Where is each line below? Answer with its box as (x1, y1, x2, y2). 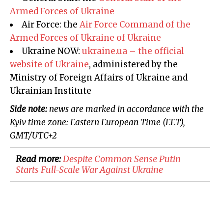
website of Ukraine (10, 59, 89, 70)
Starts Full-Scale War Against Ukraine (16, 164, 163, 176)
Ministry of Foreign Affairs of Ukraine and (10, 72, 188, 83)
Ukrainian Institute (10, 85, 91, 97)
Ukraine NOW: (22, 46, 82, 57)
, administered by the (89, 59, 178, 70)
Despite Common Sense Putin (63, 153, 181, 165)
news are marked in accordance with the (49, 104, 204, 115)
